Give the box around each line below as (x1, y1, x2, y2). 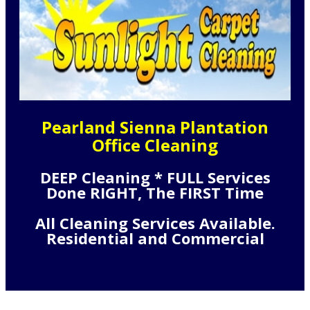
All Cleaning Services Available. (35, 212, 275, 233)
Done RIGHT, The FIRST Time (46, 181, 264, 203)
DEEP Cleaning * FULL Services (39, 166, 271, 188)
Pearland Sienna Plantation (42, 115, 268, 138)
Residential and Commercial (46, 227, 264, 248)
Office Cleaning (92, 133, 218, 156)
